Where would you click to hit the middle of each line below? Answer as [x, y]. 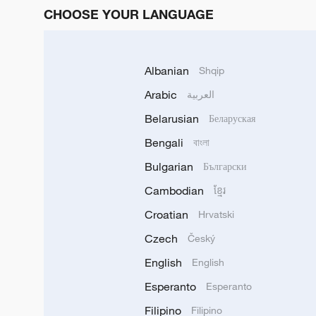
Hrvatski [216, 214]
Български [225, 166]
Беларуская [232, 118]
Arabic [161, 95]
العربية [201, 94]
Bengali [164, 142]
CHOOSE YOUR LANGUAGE [129, 14]
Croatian [166, 214]
